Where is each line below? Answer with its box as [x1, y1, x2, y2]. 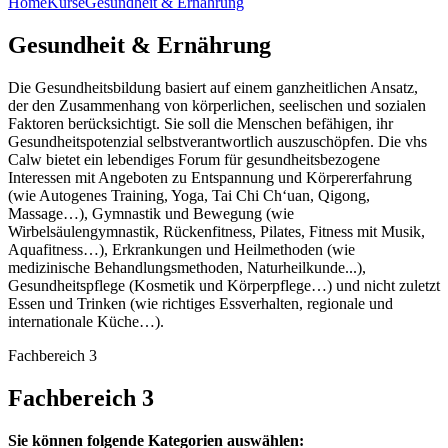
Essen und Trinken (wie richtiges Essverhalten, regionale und [8, 295, 393, 313]
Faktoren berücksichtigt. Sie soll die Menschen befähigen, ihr [8, 115, 393, 133]
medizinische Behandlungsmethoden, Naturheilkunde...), [8, 259, 366, 277]
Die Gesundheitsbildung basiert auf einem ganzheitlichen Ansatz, [8, 79, 418, 97]
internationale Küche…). [8, 313, 164, 331]
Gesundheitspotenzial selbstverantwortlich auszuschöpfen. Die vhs [8, 133, 427, 151]
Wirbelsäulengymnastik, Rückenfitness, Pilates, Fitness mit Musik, [8, 223, 425, 241]
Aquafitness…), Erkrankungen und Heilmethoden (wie [8, 241, 355, 259]
